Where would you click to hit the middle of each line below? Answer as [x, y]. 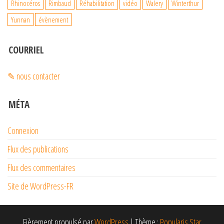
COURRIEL [26, 50]
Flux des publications [38, 149]
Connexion [23, 131]
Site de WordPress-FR [40, 186]
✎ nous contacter [34, 76]
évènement [53, 20]
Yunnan [20, 20]
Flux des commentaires [41, 168]
